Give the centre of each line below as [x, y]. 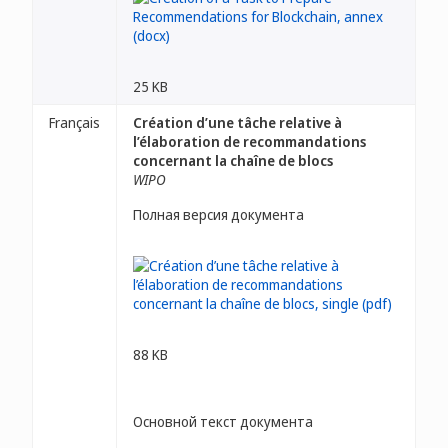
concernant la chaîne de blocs [233, 160]
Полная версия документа [218, 214]
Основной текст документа [223, 421]
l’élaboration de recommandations [249, 141]
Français [74, 122]
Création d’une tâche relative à [237, 122]
